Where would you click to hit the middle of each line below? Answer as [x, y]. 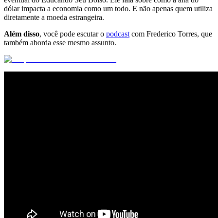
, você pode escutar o [73, 34]
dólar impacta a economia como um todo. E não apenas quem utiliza [108, 8]
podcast [118, 34]
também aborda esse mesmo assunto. [60, 42]
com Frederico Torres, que [171, 34]
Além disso [22, 34]
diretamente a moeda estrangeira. [54, 17]
